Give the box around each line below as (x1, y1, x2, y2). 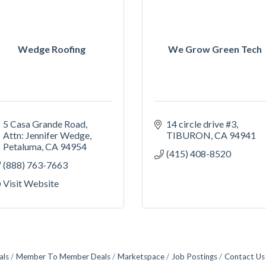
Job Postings (172, 251, 217, 261)
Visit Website (3, 177, 59, 189)
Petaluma (3, 140, 42, 152)
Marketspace (118, 251, 164, 261)
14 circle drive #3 (166, 118, 236, 129)
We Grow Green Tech (167, 43, 262, 55)
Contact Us (224, 251, 265, 261)
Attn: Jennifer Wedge (3, 129, 90, 141)
